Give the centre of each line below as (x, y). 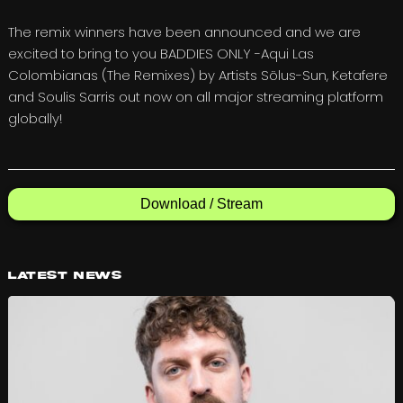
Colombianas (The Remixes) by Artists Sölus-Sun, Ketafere (197, 75)
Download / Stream (201, 203)
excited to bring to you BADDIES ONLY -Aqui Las (161, 53)
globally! (35, 118)
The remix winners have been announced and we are (184, 31)
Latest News (65, 276)
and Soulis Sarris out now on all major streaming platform (195, 96)
